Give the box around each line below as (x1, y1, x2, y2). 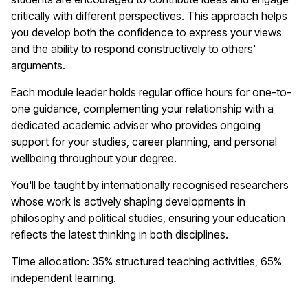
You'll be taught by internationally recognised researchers (11, 178, 289, 192)
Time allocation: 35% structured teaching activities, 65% (11, 254, 282, 269)
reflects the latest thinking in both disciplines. (11, 228, 231, 242)
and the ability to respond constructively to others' (11, 42, 256, 56)
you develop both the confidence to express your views (11, 25, 282, 40)
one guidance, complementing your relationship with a (11, 102, 274, 116)
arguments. (11, 58, 68, 73)
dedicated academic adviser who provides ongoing (11, 118, 261, 133)
